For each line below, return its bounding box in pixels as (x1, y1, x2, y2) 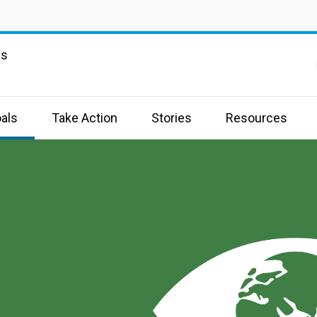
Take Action (52, 110, 117, 125)
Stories (151, 110, 192, 125)
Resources (226, 110, 287, 125)
